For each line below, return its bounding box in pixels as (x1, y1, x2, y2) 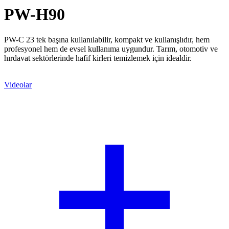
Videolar (4, 80, 32, 89)
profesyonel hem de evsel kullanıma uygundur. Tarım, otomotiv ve (4, 44, 218, 54)
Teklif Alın (4, 71, 39, 80)
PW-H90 (4, 5, 65, 24)
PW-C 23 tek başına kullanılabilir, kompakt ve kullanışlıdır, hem (4, 35, 210, 44)
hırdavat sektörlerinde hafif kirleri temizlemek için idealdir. (4, 54, 192, 63)
